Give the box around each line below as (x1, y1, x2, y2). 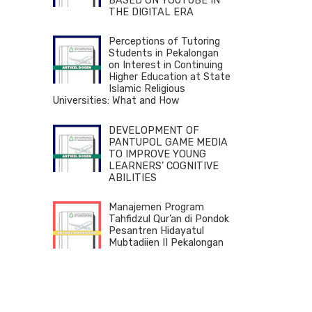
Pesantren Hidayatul (109, 224, 204, 237)
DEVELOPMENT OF (109, 124, 199, 136)
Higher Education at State (109, 71, 231, 84)
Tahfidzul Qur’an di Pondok (109, 212, 229, 225)
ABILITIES (109, 171, 157, 184)
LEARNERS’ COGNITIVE (109, 159, 219, 172)
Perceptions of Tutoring (109, 36, 220, 48)
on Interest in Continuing (109, 59, 223, 72)
